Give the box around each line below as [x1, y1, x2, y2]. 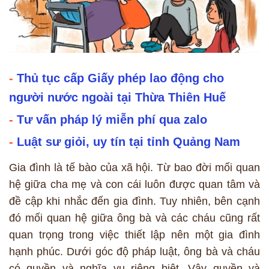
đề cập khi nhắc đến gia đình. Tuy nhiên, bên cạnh [9, 195, 260, 207]
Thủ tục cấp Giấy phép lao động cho [17, 71, 224, 85]
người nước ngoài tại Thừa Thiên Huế [9, 91, 226, 104]
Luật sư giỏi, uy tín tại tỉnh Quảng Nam [17, 135, 240, 149]
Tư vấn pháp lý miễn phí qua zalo [17, 113, 207, 127]
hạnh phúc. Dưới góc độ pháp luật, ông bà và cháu [9, 245, 260, 258]
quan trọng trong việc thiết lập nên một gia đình [9, 228, 260, 241]
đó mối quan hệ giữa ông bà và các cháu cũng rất [9, 211, 260, 224]
